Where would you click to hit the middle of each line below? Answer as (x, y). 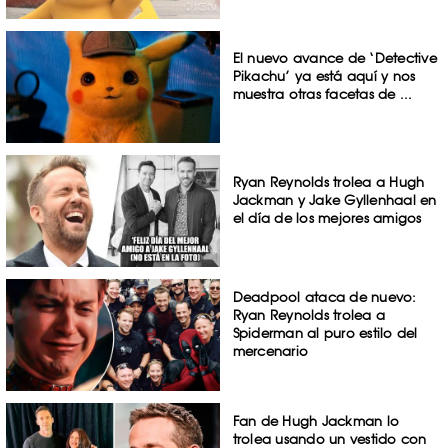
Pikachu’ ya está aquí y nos (324, 76)
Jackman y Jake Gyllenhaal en (334, 200)
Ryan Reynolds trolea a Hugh (328, 182)
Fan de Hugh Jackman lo (316, 420)
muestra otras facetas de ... (322, 94)
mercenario (270, 350)
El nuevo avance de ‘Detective (334, 58)
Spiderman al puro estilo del (325, 332)
